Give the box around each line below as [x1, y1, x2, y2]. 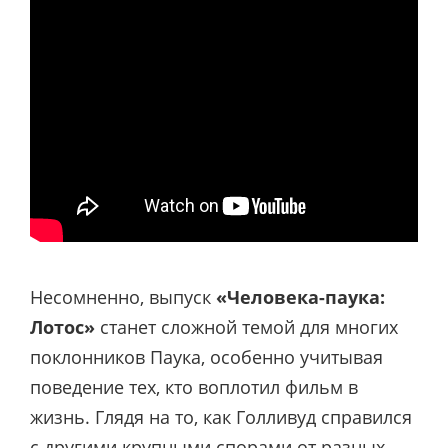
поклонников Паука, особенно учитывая [30, 344, 383, 369]
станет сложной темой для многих [95, 314, 398, 339]
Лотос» [30, 314, 95, 339]
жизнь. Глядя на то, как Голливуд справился [30, 404, 412, 429]
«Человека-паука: [216, 284, 385, 309]
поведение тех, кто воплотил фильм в [30, 374, 358, 399]
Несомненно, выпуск [30, 284, 216, 309]
